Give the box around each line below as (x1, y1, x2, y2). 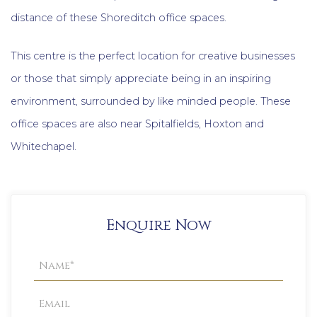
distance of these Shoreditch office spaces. (11, 11, 226, 24)
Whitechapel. (11, 139, 76, 153)
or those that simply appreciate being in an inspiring (11, 71, 271, 85)
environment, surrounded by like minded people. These (11, 94, 291, 108)
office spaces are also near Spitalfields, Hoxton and (11, 117, 264, 130)
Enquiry (33, 267, 79, 281)
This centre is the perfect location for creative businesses (11, 49, 295, 62)
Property (33, 251, 84, 265)
